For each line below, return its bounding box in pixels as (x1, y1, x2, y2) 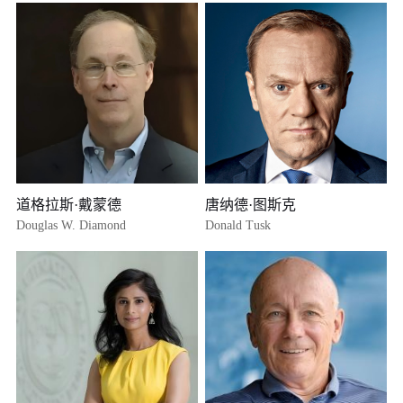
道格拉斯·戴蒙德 (16, 197, 122, 213)
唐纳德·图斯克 (205, 197, 297, 213)
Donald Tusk (205, 219, 272, 233)
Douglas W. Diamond (16, 219, 127, 233)
